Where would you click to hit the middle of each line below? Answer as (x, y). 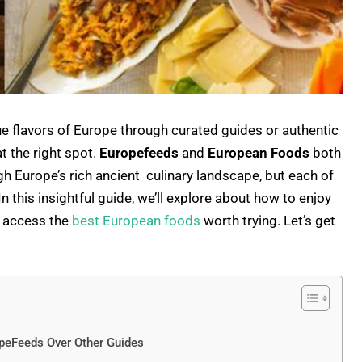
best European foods (138, 221)
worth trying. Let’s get (269, 221)
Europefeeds (137, 153)
